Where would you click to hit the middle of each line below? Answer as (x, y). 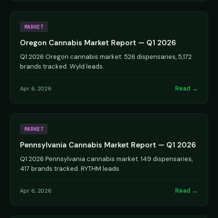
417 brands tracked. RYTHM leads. (70, 169)
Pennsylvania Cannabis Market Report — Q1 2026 (108, 145)
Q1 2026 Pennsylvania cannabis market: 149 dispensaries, (106, 159)
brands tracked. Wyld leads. (62, 66)
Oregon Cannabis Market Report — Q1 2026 (98, 43)
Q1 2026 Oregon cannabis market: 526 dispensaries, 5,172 (106, 57)
